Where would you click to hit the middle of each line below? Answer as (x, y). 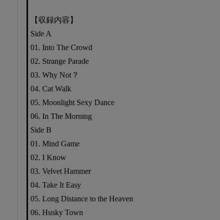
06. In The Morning (61, 116)
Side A (41, 33)
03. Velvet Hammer (61, 171)
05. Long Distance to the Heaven (82, 198)
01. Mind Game (55, 143)
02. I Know (48, 157)
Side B (41, 130)
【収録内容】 (54, 20)
